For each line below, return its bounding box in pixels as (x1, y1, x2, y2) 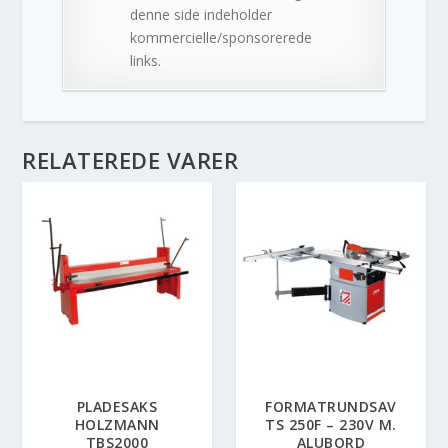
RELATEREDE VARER (22, 144, 239, 175)
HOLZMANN (74, 415, 160, 435)
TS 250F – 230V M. (265, 415, 397, 435)
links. (130, 50, 162, 70)
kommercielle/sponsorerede (130, 27, 313, 47)
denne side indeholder (130, 4, 273, 24)
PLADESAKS (76, 397, 158, 417)
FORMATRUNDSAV (265, 397, 397, 417)
